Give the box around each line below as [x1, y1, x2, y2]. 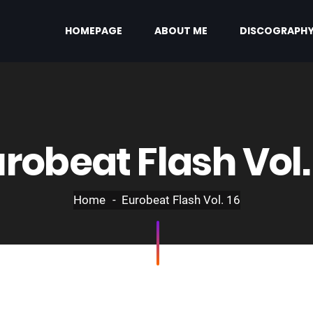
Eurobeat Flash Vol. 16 [121, 192, 240, 207]
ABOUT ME [154, 23, 208, 38]
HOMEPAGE [65, 23, 122, 38]
